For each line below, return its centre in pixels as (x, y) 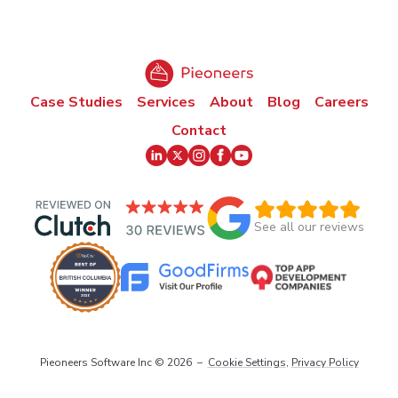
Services (166, 102)
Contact (199, 131)
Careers (341, 102)
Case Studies (76, 102)
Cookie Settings (247, 362)
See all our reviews (309, 227)
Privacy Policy (325, 362)
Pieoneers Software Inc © (103, 362)
